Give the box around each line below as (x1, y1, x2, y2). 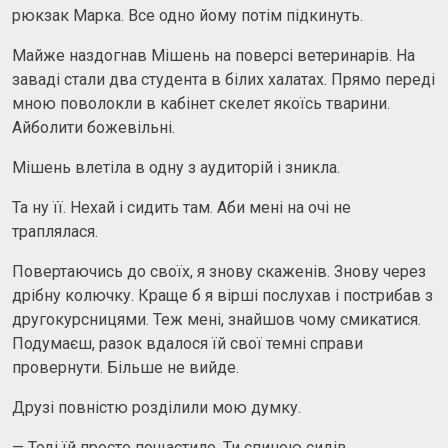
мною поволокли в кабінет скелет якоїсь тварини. (12, 93, 390, 113)
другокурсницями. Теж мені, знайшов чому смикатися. (12, 309, 421, 329)
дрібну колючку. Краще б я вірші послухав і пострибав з (12, 285, 433, 305)
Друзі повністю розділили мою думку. (12, 397, 301, 417)
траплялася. (12, 221, 98, 241)
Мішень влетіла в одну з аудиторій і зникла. (12, 157, 340, 177)
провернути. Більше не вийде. (12, 357, 239, 377)
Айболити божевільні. (12, 117, 175, 137)
